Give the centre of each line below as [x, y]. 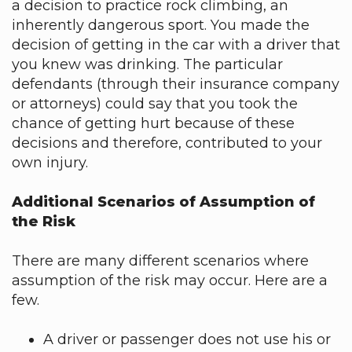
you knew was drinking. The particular [147, 64]
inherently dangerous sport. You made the [161, 25]
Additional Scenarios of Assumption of [163, 202]
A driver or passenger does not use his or [187, 339]
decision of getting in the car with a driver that [176, 45]
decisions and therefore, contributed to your [167, 143]
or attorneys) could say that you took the [155, 104]
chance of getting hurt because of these [153, 123]
